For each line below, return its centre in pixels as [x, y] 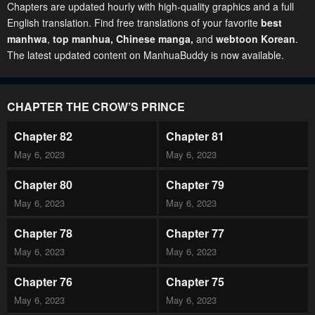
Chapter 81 [195, 136]
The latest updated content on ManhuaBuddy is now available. [146, 55]
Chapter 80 [43, 185]
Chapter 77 [195, 233]
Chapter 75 [195, 282]
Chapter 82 [43, 136]
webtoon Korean [256, 39]
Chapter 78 [43, 233]
